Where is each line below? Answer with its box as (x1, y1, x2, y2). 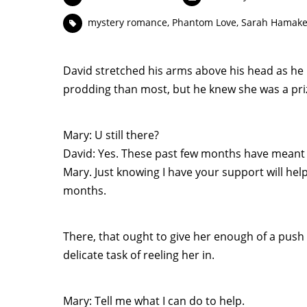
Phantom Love (171, 16, 236, 29)
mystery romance (87, 16, 167, 29)
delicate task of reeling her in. (63, 247, 214, 262)
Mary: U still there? (63, 127, 159, 143)
